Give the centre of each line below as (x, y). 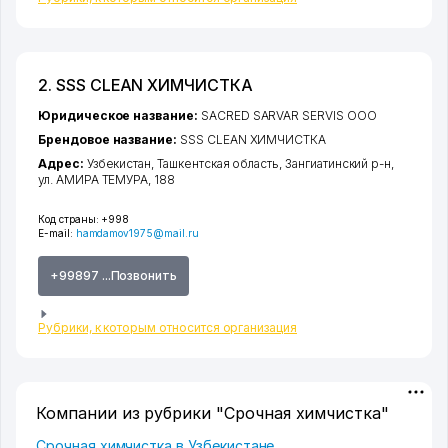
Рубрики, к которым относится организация (167, 328)
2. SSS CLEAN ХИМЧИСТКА (145, 85)
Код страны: (68, 219)
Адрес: (62, 164)
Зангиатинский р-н (338, 164)
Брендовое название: (109, 140)
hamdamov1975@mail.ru (137, 233)
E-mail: (57, 233)
